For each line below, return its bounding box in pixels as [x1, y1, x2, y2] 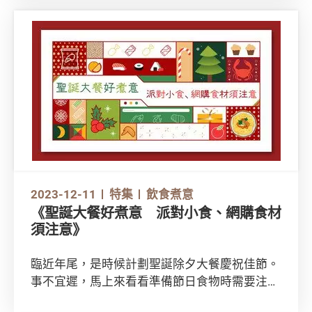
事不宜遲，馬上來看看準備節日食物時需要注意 [30, 272, 279, 289]
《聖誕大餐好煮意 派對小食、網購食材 [30, 203, 281, 223]
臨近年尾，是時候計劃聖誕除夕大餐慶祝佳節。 [30, 255, 279, 272]
